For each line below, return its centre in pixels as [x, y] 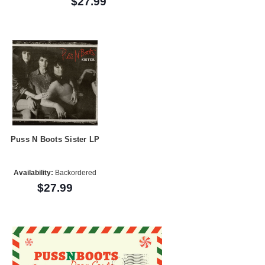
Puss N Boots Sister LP [55, 139]
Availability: [34, 172]
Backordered [75, 172]
